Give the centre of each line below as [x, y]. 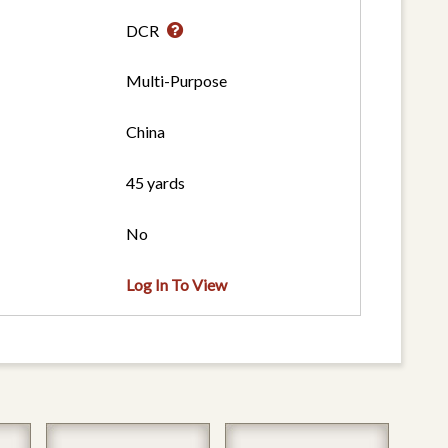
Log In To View [177, 285]
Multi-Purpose [177, 81]
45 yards [156, 183]
